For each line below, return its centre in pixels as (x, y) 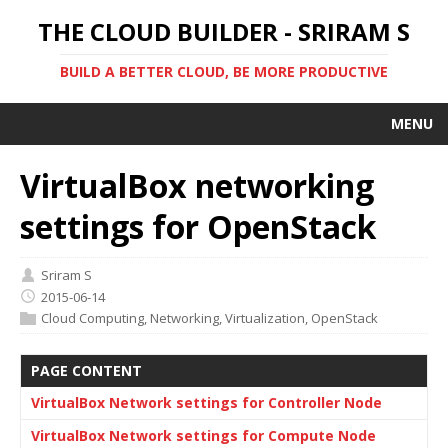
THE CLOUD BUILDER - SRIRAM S (224, 31)
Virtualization (265, 317)
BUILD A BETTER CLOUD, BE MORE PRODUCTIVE (224, 71)
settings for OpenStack (198, 226)
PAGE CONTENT (86, 370)
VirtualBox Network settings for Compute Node (203, 435)
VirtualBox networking (197, 185)
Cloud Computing (92, 317)
